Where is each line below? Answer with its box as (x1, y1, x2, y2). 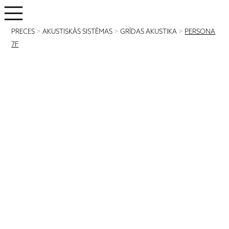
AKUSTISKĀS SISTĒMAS (42, 28, 113, 36)
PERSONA (185, 28, 216, 36)
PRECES (11, 28, 35, 36)
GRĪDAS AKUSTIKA (120, 28, 177, 36)
